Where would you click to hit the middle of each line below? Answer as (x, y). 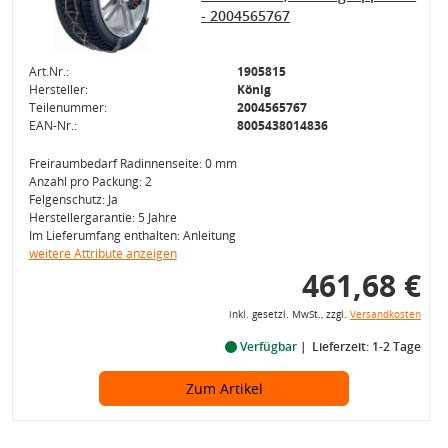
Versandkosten (385, 314)
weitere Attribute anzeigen (102, 253)
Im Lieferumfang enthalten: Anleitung (132, 235)
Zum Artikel (224, 388)
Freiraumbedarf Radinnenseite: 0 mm (132, 163)
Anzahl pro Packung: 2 (90, 181)
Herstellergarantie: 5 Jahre (102, 217)
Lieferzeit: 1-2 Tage (366, 346)
